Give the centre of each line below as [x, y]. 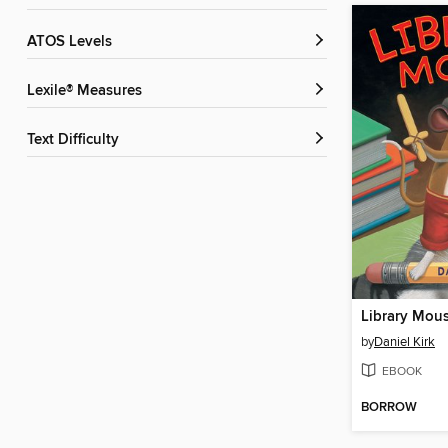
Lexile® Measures [88, 91]
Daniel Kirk [404, 341]
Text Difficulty [76, 140]
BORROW [389, 408]
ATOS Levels [74, 42]
